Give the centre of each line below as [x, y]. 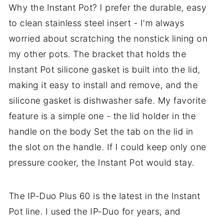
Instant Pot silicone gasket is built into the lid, [104, 70]
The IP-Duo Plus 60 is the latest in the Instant [104, 196]
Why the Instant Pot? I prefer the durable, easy [108, 8]
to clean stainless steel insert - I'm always [96, 23]
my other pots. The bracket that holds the [97, 54]
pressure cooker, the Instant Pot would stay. [101, 163]
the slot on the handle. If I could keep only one [107, 147]
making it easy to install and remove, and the [103, 85]
